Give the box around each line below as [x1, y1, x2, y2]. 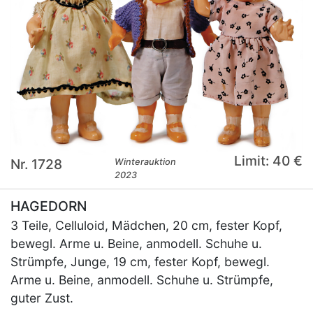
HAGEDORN [10, 197, 87, 214]
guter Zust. [10, 290, 73, 305]
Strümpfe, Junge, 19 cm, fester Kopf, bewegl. [10, 254, 270, 269]
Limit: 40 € [233, 152, 303, 169]
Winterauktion [115, 156, 177, 167]
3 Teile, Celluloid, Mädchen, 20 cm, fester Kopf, [10, 217, 282, 233]
